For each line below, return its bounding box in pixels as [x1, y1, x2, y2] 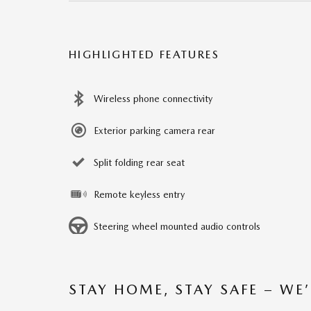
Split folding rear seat [94, 157, 185, 169]
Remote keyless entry [94, 189, 185, 201]
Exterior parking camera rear [94, 125, 215, 137]
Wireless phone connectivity [94, 93, 212, 105]
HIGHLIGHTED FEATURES [69, 48, 219, 62]
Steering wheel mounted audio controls [94, 221, 260, 233]
